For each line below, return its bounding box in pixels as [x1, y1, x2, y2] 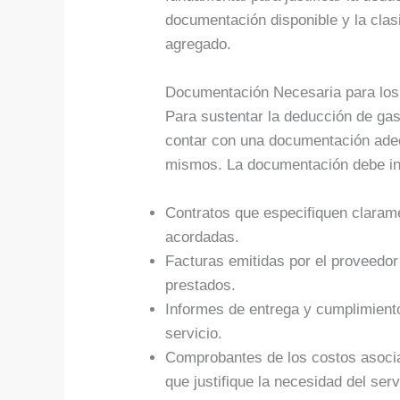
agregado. [165, 35, 232, 53]
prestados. [165, 277, 237, 295]
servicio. [165, 325, 223, 343]
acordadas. [165, 229, 240, 246]
